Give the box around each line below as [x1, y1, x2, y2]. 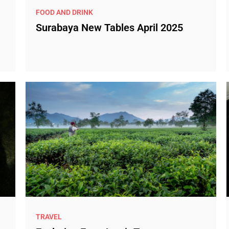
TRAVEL [35, 212, 62, 221]
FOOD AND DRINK [35, 8, 93, 16]
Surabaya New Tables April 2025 [35, 21, 183, 34]
